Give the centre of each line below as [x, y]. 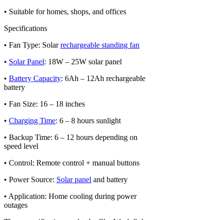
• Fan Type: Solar [32, 45]
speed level [21, 146]
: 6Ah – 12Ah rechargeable [103, 78]
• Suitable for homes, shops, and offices [65, 11]
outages [16, 205]
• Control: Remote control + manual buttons [72, 163]
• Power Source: [30, 179]
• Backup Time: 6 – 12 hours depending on [71, 137]
